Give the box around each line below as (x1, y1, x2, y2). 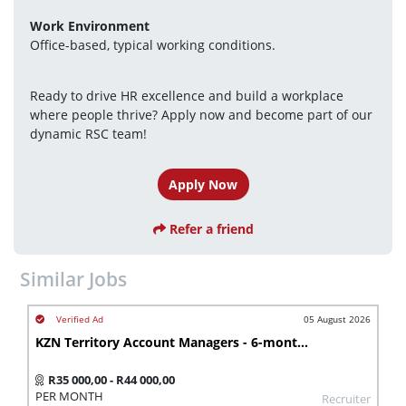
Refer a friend (165, 220, 254, 238)
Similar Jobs (20, 266, 127, 292)
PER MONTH (35, 388, 103, 404)
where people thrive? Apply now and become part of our (29, 105, 372, 123)
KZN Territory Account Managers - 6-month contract (297, 333, 308, 351)
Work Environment (29, 16, 150, 34)
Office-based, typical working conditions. (29, 35, 275, 53)
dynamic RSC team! (29, 124, 147, 142)
